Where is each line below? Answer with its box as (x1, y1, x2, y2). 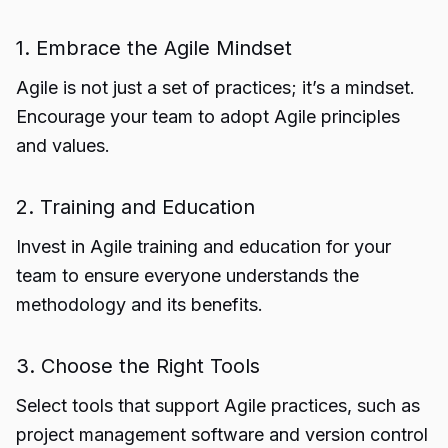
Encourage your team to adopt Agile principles (16, 106, 400, 127)
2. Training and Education (16, 195, 255, 219)
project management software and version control (16, 424, 428, 445)
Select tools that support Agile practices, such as (16, 395, 420, 416)
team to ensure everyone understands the (16, 265, 359, 286)
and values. (16, 135, 110, 156)
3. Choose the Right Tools (16, 354, 260, 378)
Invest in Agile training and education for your (16, 236, 391, 257)
